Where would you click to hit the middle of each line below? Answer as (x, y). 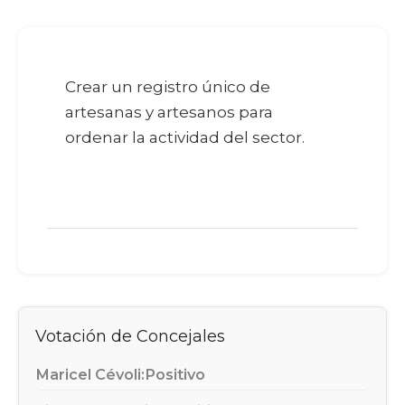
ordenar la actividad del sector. (185, 138)
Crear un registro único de (168, 87)
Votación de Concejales (130, 337)
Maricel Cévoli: (90, 374)
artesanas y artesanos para (170, 113)
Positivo (175, 374)
